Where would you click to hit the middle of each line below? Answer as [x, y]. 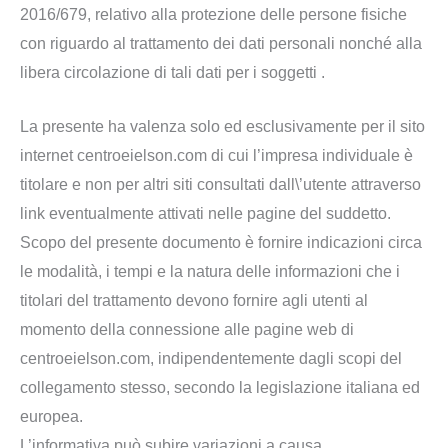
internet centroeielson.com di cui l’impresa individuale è [216, 156]
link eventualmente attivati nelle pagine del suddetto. [205, 214]
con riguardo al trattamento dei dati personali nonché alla [221, 43]
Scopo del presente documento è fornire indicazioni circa [221, 243]
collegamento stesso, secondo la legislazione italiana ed [220, 388]
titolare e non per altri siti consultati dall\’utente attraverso [220, 185]
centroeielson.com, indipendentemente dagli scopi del [211, 359]
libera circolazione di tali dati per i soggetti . [172, 72]
